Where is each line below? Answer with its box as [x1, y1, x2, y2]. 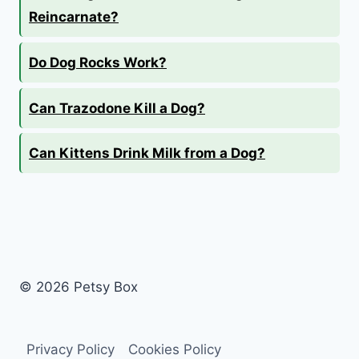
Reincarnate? [29, 9, 119, 26]
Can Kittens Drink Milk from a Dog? [29, 145, 265, 162]
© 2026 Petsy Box [19, 279, 138, 296]
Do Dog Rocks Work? [29, 54, 167, 71]
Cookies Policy [127, 341, 221, 357]
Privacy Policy [26, 341, 115, 357]
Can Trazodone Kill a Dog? [29, 99, 205, 116]
